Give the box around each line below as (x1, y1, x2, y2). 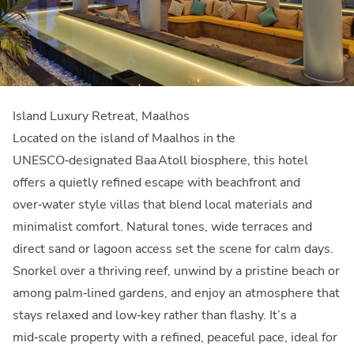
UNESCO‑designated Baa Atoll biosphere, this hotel (13, 151, 308, 169)
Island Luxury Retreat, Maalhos (13, 107, 190, 125)
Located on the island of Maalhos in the (13, 129, 235, 147)
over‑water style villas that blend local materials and (13, 195, 312, 213)
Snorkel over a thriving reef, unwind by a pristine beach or (13, 262, 340, 280)
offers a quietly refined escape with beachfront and (13, 173, 300, 191)
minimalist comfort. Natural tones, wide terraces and (13, 217, 312, 235)
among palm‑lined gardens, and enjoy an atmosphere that (13, 284, 340, 302)
